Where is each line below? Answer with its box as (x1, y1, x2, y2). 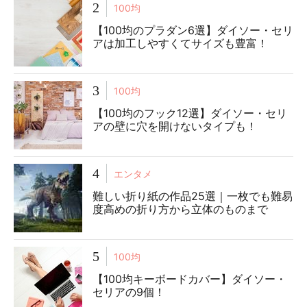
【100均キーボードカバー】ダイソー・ (93, 272, 286, 286)
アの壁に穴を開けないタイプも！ (93, 119, 257, 134)
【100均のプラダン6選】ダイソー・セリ (93, 23, 293, 38)
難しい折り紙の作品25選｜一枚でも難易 (93, 189, 293, 204)
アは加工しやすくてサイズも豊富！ (93, 36, 268, 51)
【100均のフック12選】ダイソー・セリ (93, 106, 287, 121)
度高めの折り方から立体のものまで (93, 202, 268, 217)
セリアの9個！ (93, 285, 165, 299)
